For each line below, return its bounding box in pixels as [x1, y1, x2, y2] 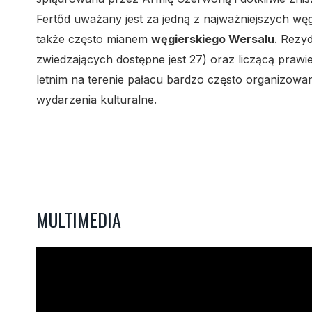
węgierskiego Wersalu [151, 32, 274, 46]
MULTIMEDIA [36, 206, 121, 233]
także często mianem [36, 32, 151, 46]
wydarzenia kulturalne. [36, 93, 157, 107]
